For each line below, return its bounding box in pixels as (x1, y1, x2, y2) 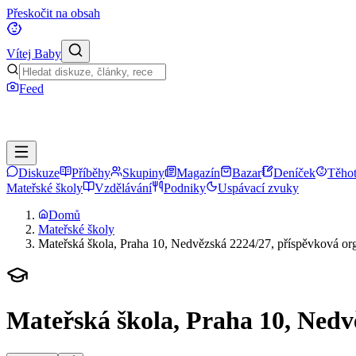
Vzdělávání (95, 181, 152, 195)
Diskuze (18, 166, 60, 180)
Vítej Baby (6, 47, 61, 60)
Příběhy (72, 166, 110, 180)
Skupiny (122, 166, 164, 180)
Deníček (273, 166, 315, 180)
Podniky (164, 181, 206, 195)
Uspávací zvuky (218, 181, 299, 195)
